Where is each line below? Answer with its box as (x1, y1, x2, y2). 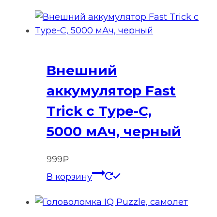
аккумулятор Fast (46, 82, 176, 99)
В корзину (46, 171, 92, 183)
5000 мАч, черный (46, 123, 181, 140)
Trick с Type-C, (46, 103, 152, 120)
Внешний (46, 62, 117, 79)
